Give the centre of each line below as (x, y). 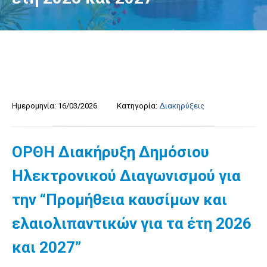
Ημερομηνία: (34, 106)
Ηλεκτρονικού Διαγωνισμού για (126, 176)
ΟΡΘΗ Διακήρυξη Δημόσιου (111, 152)
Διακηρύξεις (182, 106)
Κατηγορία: (137, 106)
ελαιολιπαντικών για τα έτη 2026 (132, 223)
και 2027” (46, 247)
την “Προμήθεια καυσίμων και (119, 200)
